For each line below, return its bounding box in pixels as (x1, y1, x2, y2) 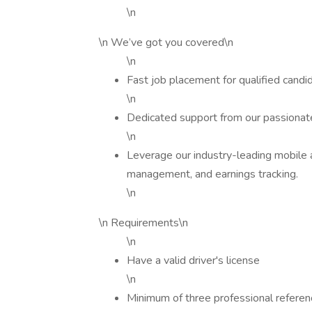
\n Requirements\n (99, 215, 188, 231)
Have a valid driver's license (127, 253, 260, 268)
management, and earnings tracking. (127, 166, 298, 182)
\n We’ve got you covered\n (99, 35, 233, 50)
